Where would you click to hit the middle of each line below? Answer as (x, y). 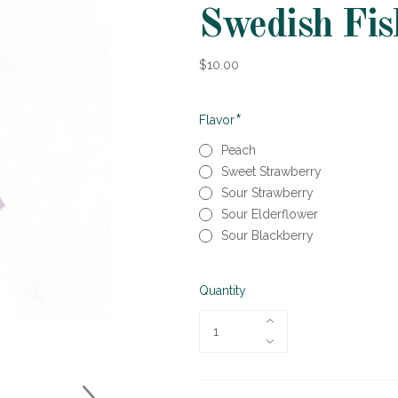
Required (263, 116)
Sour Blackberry (267, 235)
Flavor (219, 120)
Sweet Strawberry (271, 171)
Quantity (223, 290)
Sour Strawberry (267, 193)
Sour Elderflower (270, 214)
